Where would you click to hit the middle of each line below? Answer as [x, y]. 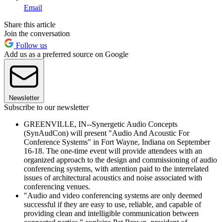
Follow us [30, 45]
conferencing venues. [57, 186]
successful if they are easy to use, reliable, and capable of [112, 204]
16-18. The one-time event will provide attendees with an [113, 151]
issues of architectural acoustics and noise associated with [113, 177]
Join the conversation [37, 33]
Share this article [30, 24]
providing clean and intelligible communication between [111, 213]
